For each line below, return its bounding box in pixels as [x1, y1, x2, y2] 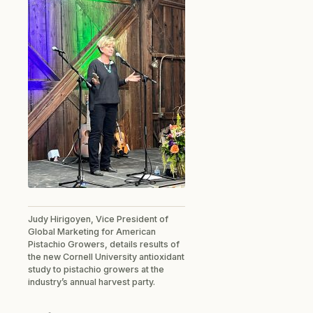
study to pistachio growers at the [28, 263, 164, 275]
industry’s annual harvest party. [28, 276, 155, 287]
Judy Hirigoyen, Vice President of [28, 213, 168, 224]
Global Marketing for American [28, 226, 156, 237]
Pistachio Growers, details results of [28, 238, 180, 249]
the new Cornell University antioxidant [28, 251, 184, 262]
